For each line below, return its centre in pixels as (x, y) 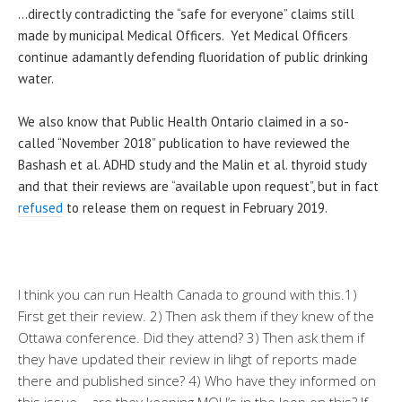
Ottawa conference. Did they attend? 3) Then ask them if (191, 337)
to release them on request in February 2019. (195, 207)
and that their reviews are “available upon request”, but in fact (198, 186)
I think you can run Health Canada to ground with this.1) (188, 294)
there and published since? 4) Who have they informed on (197, 380)
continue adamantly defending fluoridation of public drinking (193, 57)
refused (40, 207)
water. (36, 78)
